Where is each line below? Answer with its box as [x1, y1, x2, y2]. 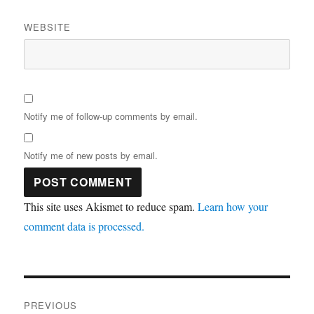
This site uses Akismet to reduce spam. [24, 198, 198, 214]
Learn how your [198, 198, 268, 214]
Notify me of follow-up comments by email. [24, 109, 198, 123]
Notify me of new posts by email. [24, 148, 158, 162]
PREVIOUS [24, 298, 78, 312]
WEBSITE [24, 20, 71, 34]
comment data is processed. [24, 218, 145, 233]
